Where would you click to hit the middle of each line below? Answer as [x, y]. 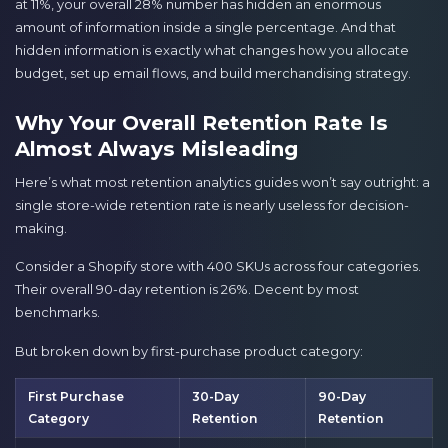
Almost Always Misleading [156, 148]
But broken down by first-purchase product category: [189, 350]
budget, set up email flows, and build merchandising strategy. [213, 73]
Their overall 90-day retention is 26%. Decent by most [187, 289]
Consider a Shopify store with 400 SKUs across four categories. [218, 266]
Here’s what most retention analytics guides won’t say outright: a [222, 181]
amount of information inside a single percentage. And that [205, 27]
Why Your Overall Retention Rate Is [201, 122]
